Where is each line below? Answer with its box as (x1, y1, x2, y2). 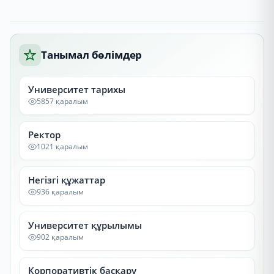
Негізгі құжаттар (28, 174, 105, 186)
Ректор (28, 128, 61, 141)
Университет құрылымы (28, 219, 142, 231)
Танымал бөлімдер (41, 48, 143, 62)
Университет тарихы (28, 83, 125, 95)
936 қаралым (37, 187, 84, 197)
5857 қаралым (37, 96, 88, 106)
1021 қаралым (37, 141, 88, 152)
